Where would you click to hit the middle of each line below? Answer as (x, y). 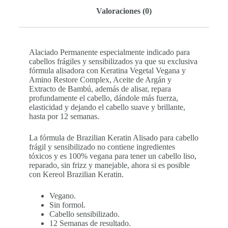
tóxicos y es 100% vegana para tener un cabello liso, (112, 156)
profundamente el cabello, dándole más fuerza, (103, 98)
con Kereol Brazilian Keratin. (76, 174)
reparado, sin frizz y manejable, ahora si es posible (109, 165)
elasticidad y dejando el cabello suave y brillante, (107, 107)
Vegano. (62, 195)
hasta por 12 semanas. (64, 116)
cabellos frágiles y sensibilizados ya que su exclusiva (113, 61)
